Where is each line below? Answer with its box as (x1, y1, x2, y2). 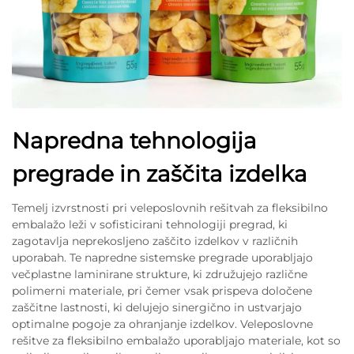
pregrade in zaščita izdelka (12, 160, 307, 188)
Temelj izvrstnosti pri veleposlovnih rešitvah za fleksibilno (12, 201, 328, 216)
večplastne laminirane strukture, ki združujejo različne (12, 267, 307, 282)
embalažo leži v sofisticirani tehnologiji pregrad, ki (12, 217, 288, 232)
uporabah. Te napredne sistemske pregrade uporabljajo (12, 250, 313, 265)
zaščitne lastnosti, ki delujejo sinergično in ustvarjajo (12, 300, 302, 315)
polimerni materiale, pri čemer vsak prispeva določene (12, 284, 312, 299)
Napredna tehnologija (12, 127, 257, 155)
